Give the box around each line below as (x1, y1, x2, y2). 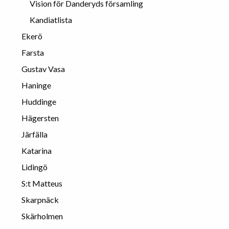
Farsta (21, 47, 44, 57)
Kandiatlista (30, 14, 72, 25)
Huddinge (21, 96, 56, 106)
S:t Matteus (21, 178, 62, 188)
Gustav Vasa (21, 63, 65, 74)
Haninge (21, 80, 51, 90)
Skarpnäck (21, 194, 59, 204)
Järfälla (21, 129, 48, 139)
